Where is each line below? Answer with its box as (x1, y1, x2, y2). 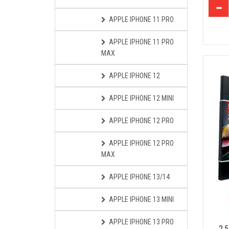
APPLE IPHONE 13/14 (109, 173, 170, 181)
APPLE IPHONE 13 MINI (109, 195, 174, 203)
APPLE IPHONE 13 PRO (109, 218, 174, 226)
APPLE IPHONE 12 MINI (109, 94, 174, 102)
